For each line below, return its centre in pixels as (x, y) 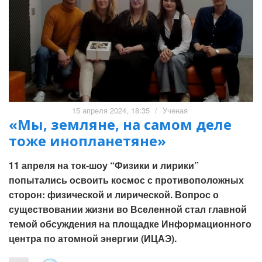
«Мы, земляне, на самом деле (120, 124)
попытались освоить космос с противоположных (126, 180)
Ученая (175, 110)
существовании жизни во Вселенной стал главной (128, 209)
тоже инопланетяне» (87, 140)
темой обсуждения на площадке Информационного (130, 223)
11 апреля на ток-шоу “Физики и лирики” (104, 165)
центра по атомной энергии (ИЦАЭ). (93, 238)
